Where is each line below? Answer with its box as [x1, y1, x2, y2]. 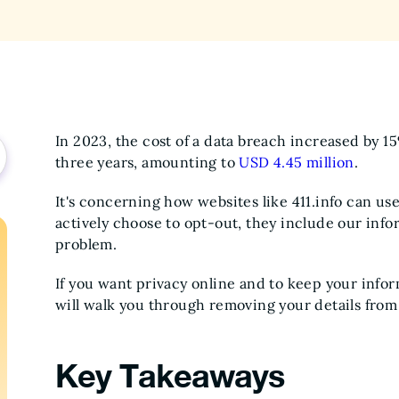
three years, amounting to [55, 153, 240, 171]
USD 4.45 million [239, 153, 354, 171]
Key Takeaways [55, 356, 293, 395]
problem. [55, 235, 118, 253]
